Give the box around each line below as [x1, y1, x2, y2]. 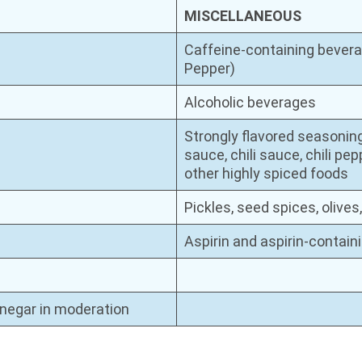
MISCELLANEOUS [184, 6, 302, 24]
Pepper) [184, 59, 236, 77]
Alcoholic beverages [184, 93, 317, 111]
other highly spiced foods [184, 164, 349, 182]
